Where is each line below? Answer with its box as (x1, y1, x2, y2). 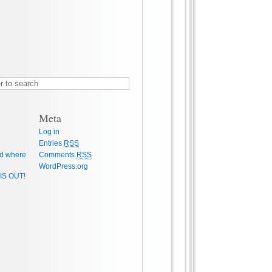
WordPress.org (39, 161, 88, 171)
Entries (39, 138, 64, 148)
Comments (39, 150, 76, 159)
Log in (39, 127, 59, 136)
